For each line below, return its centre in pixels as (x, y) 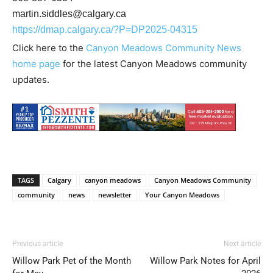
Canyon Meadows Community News (164, 48)
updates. (31, 79)
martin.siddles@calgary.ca (69, 13)
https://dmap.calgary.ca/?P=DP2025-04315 (105, 29)
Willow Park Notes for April (205, 261)
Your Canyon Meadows (182, 195)
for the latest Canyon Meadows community (154, 63)
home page (36, 63)
